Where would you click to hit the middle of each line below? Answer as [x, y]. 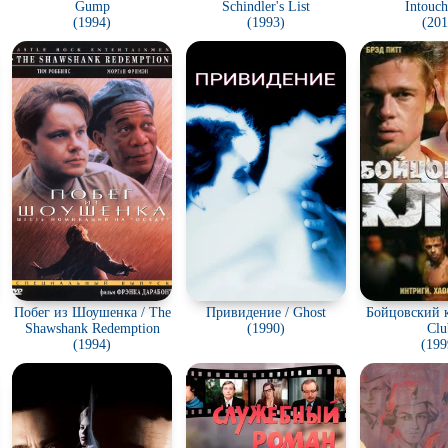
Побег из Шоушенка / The [92, 312]
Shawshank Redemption [92, 328]
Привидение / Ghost [266, 312]
